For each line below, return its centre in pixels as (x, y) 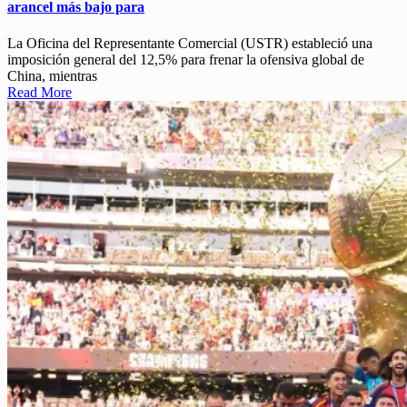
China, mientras (52, 75)
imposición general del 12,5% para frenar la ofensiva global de (186, 59)
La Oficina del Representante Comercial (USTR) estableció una (190, 43)
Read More (40, 92)
